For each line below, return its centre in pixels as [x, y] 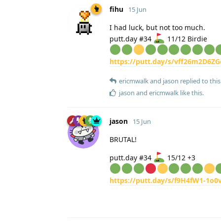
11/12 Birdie [186, 38]
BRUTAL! [123, 139]
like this [190, 92]
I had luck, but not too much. [157, 27]
